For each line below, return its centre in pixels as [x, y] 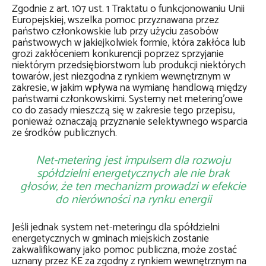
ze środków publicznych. [64, 133]
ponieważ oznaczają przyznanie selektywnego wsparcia [130, 122]
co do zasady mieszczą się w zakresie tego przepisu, [123, 111]
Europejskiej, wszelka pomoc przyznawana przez [115, 20]
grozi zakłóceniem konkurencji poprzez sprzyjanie [118, 54]
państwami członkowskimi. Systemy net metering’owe [127, 99]
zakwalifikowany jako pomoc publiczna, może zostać [124, 250]
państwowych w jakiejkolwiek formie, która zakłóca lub [129, 43]
